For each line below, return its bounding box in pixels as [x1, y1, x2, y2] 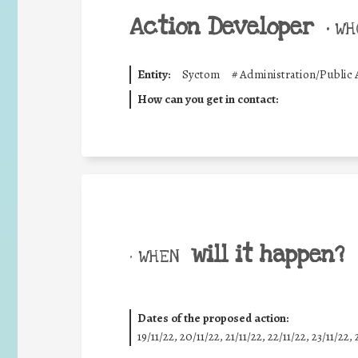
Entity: [137, 66, 170, 82]
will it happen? [191, 239, 344, 270]
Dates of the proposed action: [137, 310, 288, 326]
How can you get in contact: [137, 90, 278, 107]
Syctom [181, 66, 220, 82]
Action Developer [129, 12, 314, 42]
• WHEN [129, 245, 179, 268]
